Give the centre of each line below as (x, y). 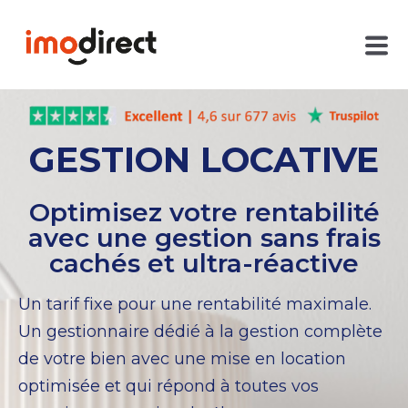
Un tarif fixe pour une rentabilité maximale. (195, 304)
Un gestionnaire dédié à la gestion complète (200, 331)
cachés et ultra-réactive (204, 263)
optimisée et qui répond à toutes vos (168, 386)
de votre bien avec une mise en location (182, 358)
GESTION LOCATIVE (204, 159)
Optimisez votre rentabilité (204, 212)
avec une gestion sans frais (204, 237)
